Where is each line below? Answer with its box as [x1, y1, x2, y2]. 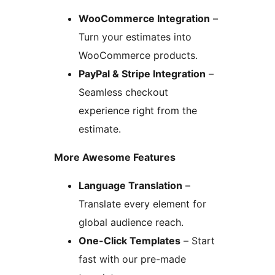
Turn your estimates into [79, 30, 192, 43]
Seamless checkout [79, 85, 168, 98]
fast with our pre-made [79, 252, 186, 265]
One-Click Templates [79, 234, 180, 247]
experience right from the [79, 104, 197, 117]
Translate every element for [79, 197, 206, 210]
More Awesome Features [54, 150, 176, 163]
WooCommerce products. [79, 48, 198, 61]
